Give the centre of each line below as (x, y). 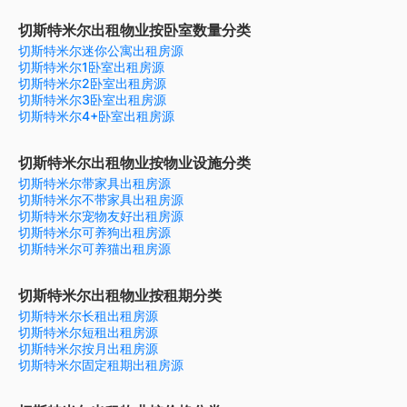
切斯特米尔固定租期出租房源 (101, 365)
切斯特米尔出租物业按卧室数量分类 (134, 30)
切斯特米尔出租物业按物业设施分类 (134, 163)
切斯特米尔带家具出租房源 (94, 184)
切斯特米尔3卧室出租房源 (92, 100)
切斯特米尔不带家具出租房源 (101, 200)
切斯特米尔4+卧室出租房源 (96, 116)
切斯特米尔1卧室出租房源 (91, 67)
